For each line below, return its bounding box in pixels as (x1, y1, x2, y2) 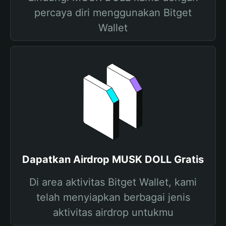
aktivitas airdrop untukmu (52, 206, 174, 218)
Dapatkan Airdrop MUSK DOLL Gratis (22, 153, 204, 165)
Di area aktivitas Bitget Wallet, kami (29, 176, 197, 188)
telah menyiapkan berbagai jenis (36, 191, 190, 203)
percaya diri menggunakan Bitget (34, 7, 192, 19)
